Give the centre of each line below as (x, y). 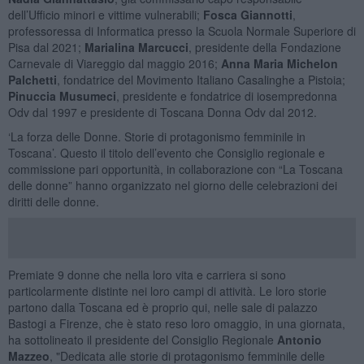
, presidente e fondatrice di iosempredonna (226, 95)
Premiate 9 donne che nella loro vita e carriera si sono (147, 274)
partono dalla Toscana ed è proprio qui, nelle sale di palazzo (162, 307)
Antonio (299, 339)
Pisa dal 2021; (46, 47)
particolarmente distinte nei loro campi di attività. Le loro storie (167, 290)
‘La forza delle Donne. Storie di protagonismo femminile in (156, 136)
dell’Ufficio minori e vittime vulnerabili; (105, 14)
